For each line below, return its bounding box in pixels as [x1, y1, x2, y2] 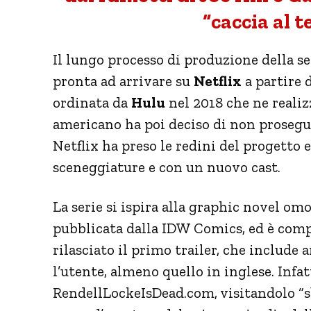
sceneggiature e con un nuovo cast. [53, 158, 280, 176]
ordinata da [53, 93, 131, 111]
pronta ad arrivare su [53, 72, 194, 90]
